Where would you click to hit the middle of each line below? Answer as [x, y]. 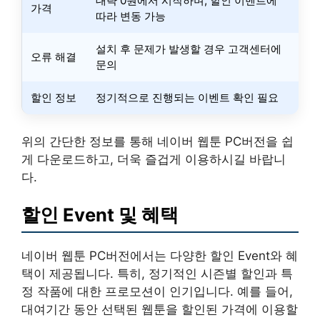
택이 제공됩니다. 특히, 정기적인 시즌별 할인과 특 [157, 274]
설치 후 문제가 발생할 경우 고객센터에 [189, 49]
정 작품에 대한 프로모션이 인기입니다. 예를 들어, [157, 291]
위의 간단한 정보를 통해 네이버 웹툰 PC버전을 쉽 [157, 141]
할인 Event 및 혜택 [100, 215]
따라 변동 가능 [131, 16]
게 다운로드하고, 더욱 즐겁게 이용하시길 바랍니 [154, 159]
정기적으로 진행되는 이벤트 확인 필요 [187, 97]
